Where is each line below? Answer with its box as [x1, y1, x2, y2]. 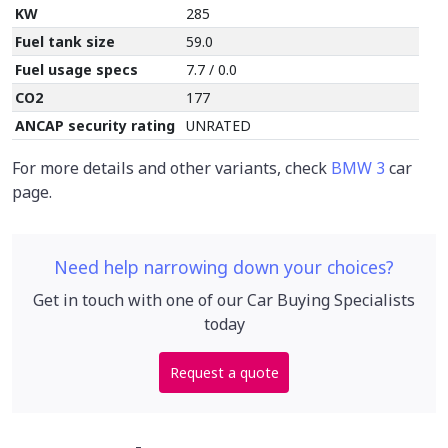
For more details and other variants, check [12, 157, 331, 180]
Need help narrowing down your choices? [54, 255, 394, 280]
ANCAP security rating [15, 116, 176, 136]
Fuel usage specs [15, 60, 139, 80]
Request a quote [169, 363, 279, 383]
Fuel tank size [15, 32, 116, 52]
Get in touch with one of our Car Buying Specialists [33, 289, 415, 312]
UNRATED [186, 116, 252, 136]
